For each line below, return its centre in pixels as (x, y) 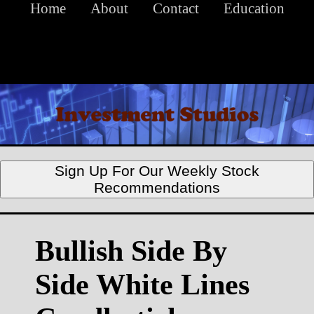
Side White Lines (142, 285)
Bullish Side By (131, 251)
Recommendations (157, 188)
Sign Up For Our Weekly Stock (157, 171)
